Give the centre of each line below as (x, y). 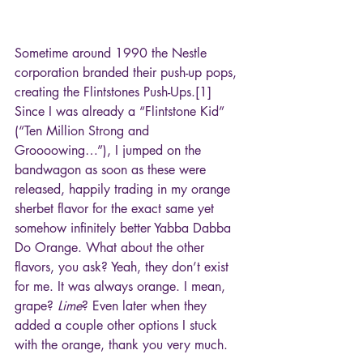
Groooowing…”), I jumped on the (110, 151)
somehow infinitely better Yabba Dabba (125, 228)
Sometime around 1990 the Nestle (113, 53)
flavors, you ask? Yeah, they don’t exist (124, 267)
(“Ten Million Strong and (84, 131)
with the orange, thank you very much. (121, 345)
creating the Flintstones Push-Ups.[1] (115, 92)
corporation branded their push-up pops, (128, 73)
